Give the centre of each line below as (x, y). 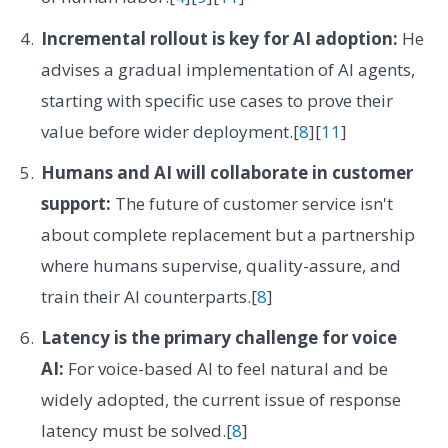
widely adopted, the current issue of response (220, 400)
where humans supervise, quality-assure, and (220, 266)
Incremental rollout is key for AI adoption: (219, 38)
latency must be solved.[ (136, 431)
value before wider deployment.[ (169, 131)
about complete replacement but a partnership (227, 235)
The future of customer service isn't (251, 204)
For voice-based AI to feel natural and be (225, 369)
